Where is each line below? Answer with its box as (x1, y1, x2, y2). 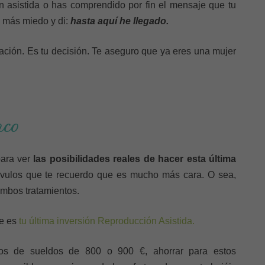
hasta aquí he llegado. (70, 16, 169, 26)
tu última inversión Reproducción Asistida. (19, 216, 195, 226)
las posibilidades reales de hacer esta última (33, 154, 237, 164)
